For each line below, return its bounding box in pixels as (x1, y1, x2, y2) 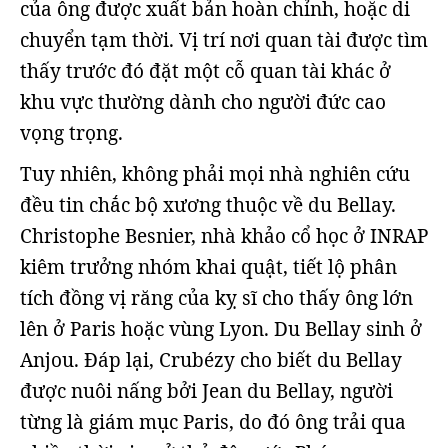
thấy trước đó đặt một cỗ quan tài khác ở (20, 58, 391, 84)
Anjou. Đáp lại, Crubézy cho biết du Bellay (20, 347, 402, 373)
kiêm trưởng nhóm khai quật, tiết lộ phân (20, 254, 397, 280)
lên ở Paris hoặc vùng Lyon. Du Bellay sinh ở (20, 316, 422, 342)
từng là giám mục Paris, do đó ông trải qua (20, 409, 406, 435)
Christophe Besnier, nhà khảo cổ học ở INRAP (20, 223, 428, 249)
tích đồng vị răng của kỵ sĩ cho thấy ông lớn (20, 285, 413, 311)
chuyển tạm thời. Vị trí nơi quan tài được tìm (20, 27, 428, 53)
